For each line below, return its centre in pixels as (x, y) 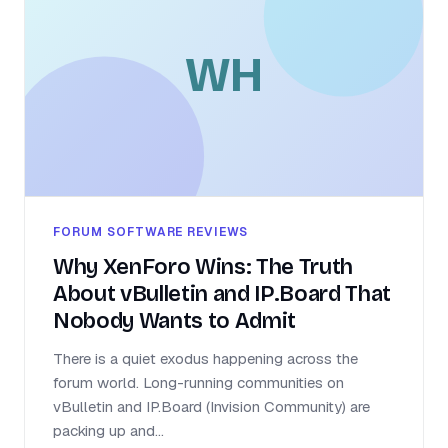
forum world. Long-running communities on (198, 383)
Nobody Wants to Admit (175, 321)
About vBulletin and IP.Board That (222, 294)
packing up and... (108, 431)
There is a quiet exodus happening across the (205, 359)
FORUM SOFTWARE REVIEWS (151, 232)
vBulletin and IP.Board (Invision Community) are (211, 407)
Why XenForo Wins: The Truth (203, 267)
